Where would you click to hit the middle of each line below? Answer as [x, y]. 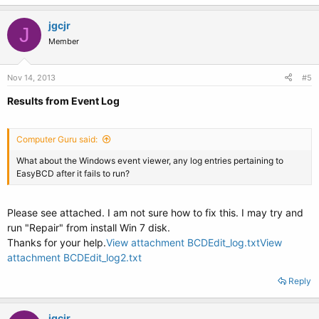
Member [64, 41]
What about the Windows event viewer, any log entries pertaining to [150, 161]
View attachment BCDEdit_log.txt [183, 242]
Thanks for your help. [57, 242]
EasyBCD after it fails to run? [73, 173]
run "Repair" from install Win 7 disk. [89, 228]
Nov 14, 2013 [31, 78]
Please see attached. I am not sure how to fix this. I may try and [155, 213]
